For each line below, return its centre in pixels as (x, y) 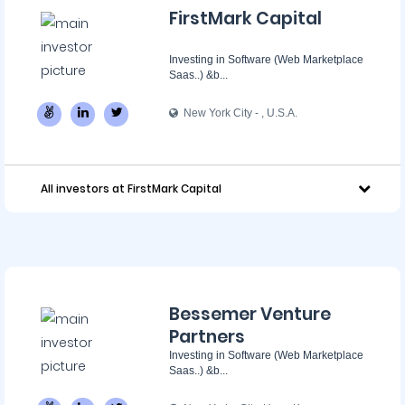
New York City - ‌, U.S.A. (238, 113)
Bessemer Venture (250, 314)
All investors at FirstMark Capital (131, 188)
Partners (207, 337)
